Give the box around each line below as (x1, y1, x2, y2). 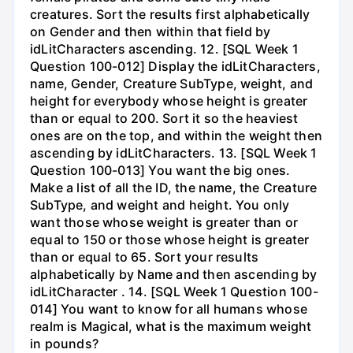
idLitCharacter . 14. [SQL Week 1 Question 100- (30, 284, 318, 300)
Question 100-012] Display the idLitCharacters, (30, 58, 321, 75)
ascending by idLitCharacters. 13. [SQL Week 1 (30, 145, 318, 162)
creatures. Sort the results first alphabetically (30, 6, 310, 23)
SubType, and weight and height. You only (30, 197, 290, 214)
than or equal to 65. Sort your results (30, 249, 259, 266)
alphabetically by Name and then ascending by (30, 266, 318, 283)
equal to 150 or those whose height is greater (30, 232, 310, 248)
